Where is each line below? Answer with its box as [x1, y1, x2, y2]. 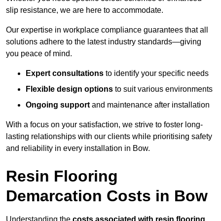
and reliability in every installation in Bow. [6, 144, 150, 153]
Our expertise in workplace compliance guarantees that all [6, 26, 208, 35]
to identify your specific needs [104, 69, 209, 78]
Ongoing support [26, 101, 90, 110]
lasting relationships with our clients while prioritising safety [6, 132, 212, 141]
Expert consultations [26, 69, 104, 78]
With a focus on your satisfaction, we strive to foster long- [6, 120, 203, 129]
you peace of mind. [6, 49, 72, 58]
